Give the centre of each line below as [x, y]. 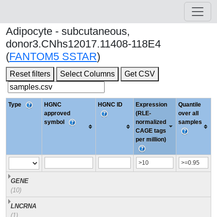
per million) [151, 139]
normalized [151, 122]
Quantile [190, 105]
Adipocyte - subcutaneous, [68, 31]
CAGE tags [151, 131]
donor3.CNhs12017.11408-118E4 [83, 44]
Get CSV [140, 74]
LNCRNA [23, 206]
